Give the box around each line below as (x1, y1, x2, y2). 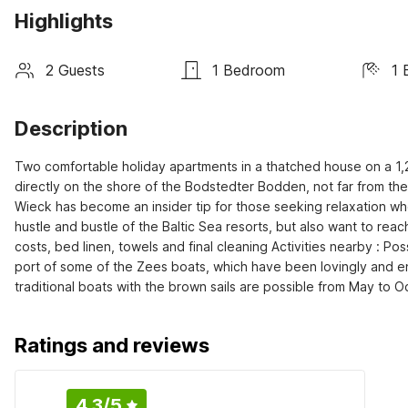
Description (15, 117, 127, 140)
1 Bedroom (211, 60, 285, 79)
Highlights (15, 9, 113, 33)
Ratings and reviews (15, 333, 209, 357)
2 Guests (46, 60, 105, 79)
